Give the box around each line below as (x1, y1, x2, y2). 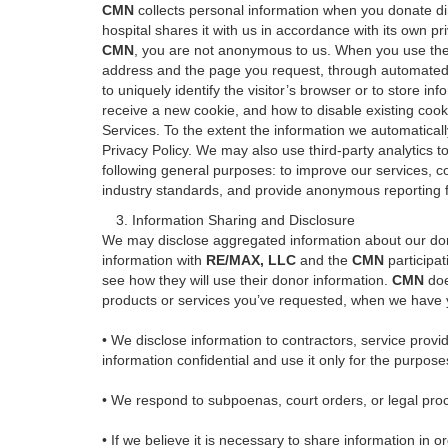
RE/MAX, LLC (206, 252, 296, 268)
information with (102, 252, 206, 268)
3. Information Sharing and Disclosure (102, 212, 355, 228)
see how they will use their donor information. (102, 272, 392, 288)
